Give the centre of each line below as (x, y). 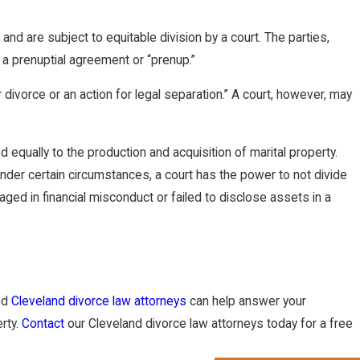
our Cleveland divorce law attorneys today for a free (209, 323)
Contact (43, 323)
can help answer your (246, 301)
